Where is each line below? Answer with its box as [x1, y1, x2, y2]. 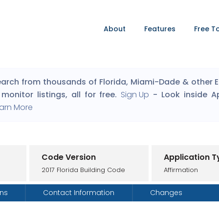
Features [144, 24, 175, 34]
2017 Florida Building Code [41, 165, 125, 175]
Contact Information [43, 188, 115, 197]
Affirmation [163, 165, 198, 175]
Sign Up [121, 89, 150, 100]
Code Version [41, 151, 96, 163]
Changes [150, 188, 182, 197]
